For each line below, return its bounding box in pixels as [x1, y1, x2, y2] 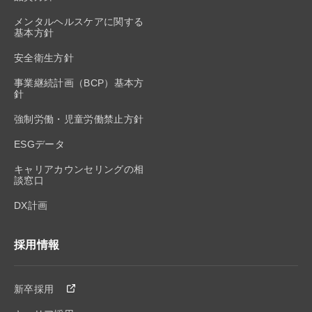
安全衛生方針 [14, 52, 74, 63]
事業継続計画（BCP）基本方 [14, 77, 144, 88]
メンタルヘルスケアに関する [14, 15, 144, 27]
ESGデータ [14, 138, 65, 150]
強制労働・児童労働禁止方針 [14, 113, 144, 125]
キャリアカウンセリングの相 [14, 163, 144, 175]
